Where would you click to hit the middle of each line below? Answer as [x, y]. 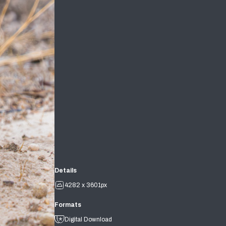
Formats [68, 205]
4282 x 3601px [86, 185]
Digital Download [88, 219]
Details [66, 171]
